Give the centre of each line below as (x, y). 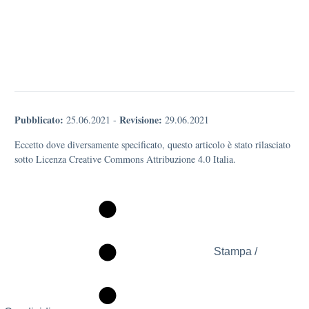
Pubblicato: (39, 120)
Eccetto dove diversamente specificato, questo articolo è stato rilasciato (152, 144)
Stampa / (236, 252)
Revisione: (141, 120)
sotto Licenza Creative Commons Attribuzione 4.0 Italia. (125, 159)
